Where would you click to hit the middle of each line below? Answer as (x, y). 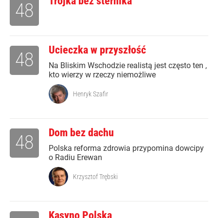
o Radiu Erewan (75, 158)
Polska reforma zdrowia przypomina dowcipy (126, 148)
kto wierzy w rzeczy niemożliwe (102, 75)
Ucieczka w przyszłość (97, 50)
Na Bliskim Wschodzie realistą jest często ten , (128, 66)
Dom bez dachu (81, 133)
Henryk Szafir (91, 94)
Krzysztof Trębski (95, 177)
